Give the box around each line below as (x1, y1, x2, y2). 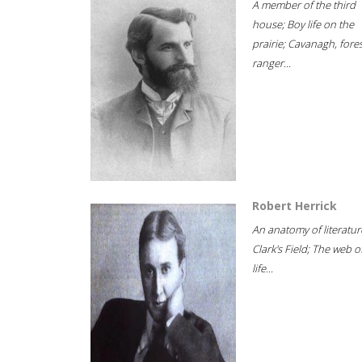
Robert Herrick (252, 198, 337, 213)
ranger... (252, 56, 291, 70)
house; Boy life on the (252, 17, 354, 32)
